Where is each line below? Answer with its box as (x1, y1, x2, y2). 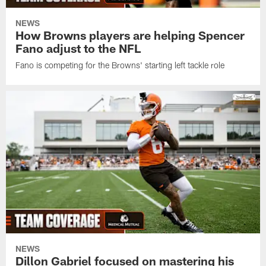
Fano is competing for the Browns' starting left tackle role (15, 59, 225, 70)
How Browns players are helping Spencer (15, 27, 245, 42)
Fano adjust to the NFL (15, 40, 141, 55)
